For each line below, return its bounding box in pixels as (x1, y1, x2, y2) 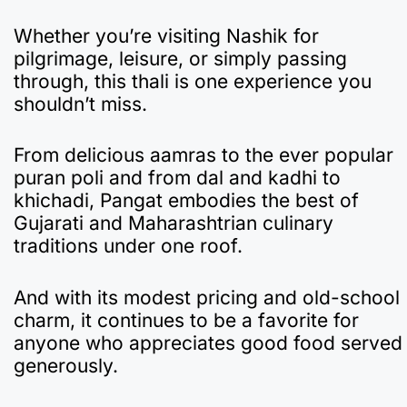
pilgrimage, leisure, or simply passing (14, 46, 347, 70)
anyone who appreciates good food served (14, 331, 402, 354)
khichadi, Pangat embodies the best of (14, 189, 359, 213)
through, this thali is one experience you (14, 69, 372, 93)
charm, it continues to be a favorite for (14, 308, 359, 332)
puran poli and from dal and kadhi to (14, 166, 341, 190)
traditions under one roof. (14, 234, 243, 258)
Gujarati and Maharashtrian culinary (14, 212, 333, 235)
